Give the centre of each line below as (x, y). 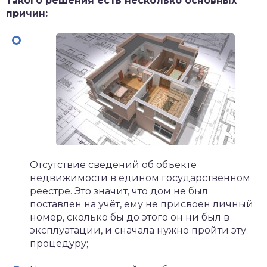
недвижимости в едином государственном (140, 178)
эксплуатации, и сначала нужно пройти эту (138, 230)
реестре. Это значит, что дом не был (119, 191)
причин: (27, 13)
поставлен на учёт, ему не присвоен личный (142, 204)
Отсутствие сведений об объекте (113, 165)
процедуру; (59, 243)
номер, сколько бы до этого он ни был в (130, 217)
